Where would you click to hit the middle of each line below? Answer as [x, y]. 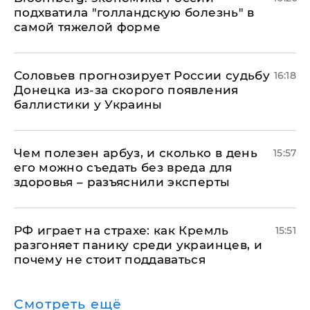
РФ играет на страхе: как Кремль [121, 231]
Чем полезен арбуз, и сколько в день [136, 153]
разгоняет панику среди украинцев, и [138, 245]
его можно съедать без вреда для [123, 168]
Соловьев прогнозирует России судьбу [142, 76]
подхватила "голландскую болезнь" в [134, 13]
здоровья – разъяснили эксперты [122, 182]
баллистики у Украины [88, 105]
